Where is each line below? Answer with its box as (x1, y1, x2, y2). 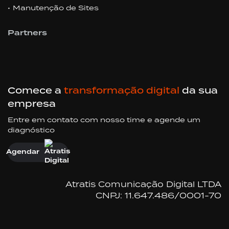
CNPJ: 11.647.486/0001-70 (96, 190, 221, 200)
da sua (179, 84, 218, 97)
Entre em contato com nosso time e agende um (8, 114, 200, 124)
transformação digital (64, 84, 179, 97)
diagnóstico (8, 125, 55, 134)
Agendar (6, 147, 39, 157)
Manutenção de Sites (13, 3, 99, 12)
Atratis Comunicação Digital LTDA (65, 178, 221, 189)
